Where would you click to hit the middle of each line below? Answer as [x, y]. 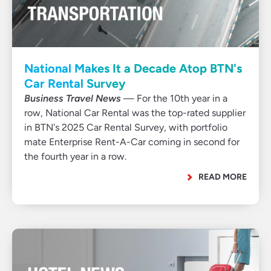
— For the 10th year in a [174, 98]
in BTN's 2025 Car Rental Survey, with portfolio [126, 127]
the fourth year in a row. [75, 156]
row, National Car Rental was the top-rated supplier [135, 113]
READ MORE [223, 177]
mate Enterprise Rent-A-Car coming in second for [132, 142]
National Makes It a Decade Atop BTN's [133, 68]
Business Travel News [73, 98]
